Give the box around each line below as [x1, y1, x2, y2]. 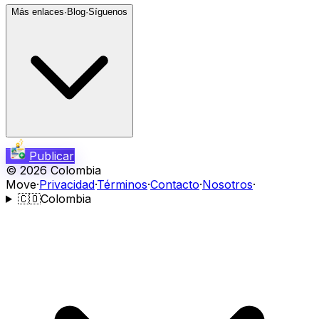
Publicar [29, 149, 74, 163]
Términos [97, 177, 147, 192]
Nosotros [202, 177, 253, 192]
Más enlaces [11, 6, 64, 17]
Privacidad [39, 177, 95, 192]
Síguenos [88, 6, 127, 17]
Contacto [150, 177, 199, 192]
